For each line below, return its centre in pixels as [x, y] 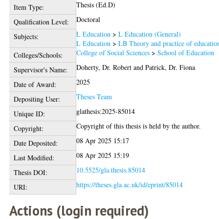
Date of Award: [35, 84]
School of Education [186, 53]
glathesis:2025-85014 [106, 111]
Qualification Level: [41, 22]
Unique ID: [29, 114]
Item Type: [29, 7]
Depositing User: [37, 99]
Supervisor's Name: [40, 70]
